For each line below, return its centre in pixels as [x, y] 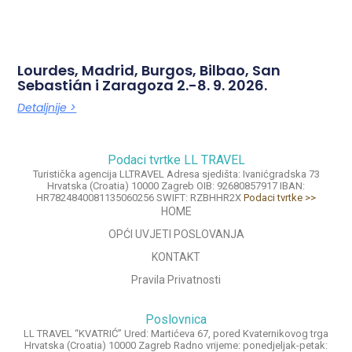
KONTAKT [176, 257]
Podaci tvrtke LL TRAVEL [176, 159]
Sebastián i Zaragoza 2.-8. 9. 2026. [143, 85]
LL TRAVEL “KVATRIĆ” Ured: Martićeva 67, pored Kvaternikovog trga [176, 333]
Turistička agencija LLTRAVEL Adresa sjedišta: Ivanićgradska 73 [176, 174]
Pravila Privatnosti [176, 279]
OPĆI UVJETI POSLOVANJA [176, 234]
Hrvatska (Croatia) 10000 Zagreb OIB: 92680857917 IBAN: [176, 185]
